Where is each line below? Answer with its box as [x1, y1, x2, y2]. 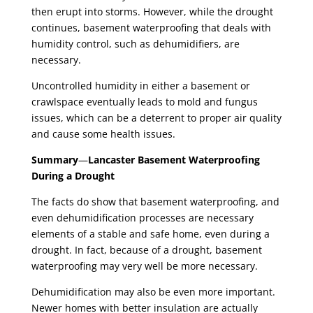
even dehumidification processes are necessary [31, 211, 254, 225]
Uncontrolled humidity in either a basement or [31, 79, 250, 93]
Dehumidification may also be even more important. [31, 285, 275, 299]
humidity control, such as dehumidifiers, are [31, 37, 240, 51]
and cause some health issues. [31, 127, 175, 141]
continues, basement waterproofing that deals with [31, 21, 271, 35]
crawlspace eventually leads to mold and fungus [31, 95, 258, 109]
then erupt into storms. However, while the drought [31, 5, 273, 19]
